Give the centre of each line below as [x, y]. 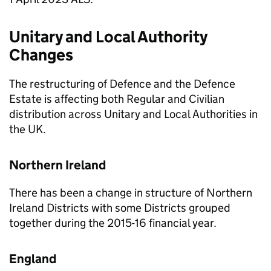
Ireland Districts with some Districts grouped [120, 208]
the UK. [28, 129]
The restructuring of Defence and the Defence [122, 84]
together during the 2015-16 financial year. [113, 223]
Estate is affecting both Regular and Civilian [117, 99]
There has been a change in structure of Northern [131, 193]
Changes [41, 55]
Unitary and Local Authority [108, 37]
